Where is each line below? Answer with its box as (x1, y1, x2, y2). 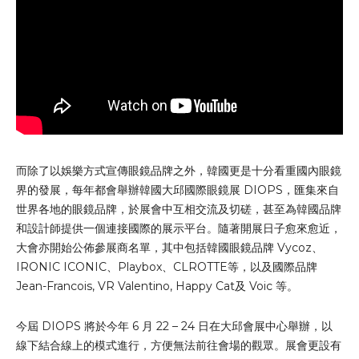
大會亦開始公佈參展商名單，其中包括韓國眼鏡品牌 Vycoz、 (16, 240, 323, 255)
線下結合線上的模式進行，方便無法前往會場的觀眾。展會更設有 (16, 337, 341, 353)
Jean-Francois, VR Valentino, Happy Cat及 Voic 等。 (16, 278, 298, 293)
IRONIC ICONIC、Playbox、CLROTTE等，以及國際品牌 (16, 259, 317, 274)
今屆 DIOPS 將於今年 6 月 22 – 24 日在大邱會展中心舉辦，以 (16, 318, 333, 333)
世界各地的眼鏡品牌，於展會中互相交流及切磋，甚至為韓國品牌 (16, 201, 341, 216)
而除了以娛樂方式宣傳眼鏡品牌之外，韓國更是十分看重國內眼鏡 (16, 163, 341, 178)
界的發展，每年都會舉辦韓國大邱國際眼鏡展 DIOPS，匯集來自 (16, 182, 339, 197)
